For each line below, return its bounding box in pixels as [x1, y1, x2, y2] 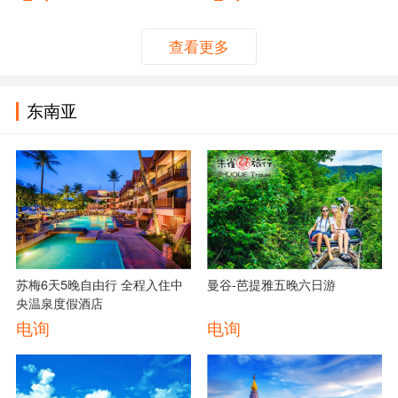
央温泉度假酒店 [15, 293, 103, 312]
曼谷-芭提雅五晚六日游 [206, 275, 336, 293]
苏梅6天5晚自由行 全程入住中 [15, 275, 121, 293]
